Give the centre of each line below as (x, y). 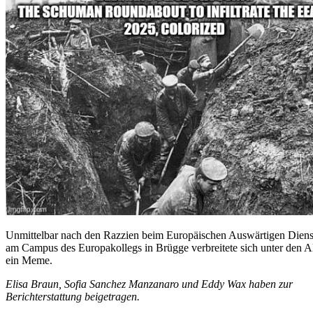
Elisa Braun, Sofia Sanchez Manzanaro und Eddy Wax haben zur (149, 284)
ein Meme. (29, 261)
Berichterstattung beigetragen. (73, 297)
